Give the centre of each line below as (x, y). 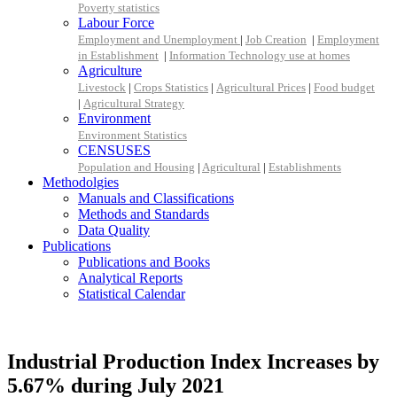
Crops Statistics (171, 87)
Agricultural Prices (261, 87)
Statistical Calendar (132, 294)
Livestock (102, 87)
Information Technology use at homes (260, 55)
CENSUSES (114, 150)
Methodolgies (81, 182)
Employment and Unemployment (159, 39)
